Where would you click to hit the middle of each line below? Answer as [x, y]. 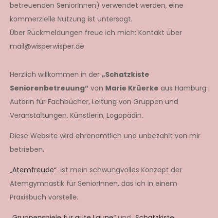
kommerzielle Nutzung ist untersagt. [71, 19]
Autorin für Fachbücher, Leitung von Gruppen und [94, 101]
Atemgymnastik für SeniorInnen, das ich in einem [93, 183]
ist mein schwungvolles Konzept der [119, 170]
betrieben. [27, 149]
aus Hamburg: [183, 88]
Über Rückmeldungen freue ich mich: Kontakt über [96, 32]
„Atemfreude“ [33, 170]
